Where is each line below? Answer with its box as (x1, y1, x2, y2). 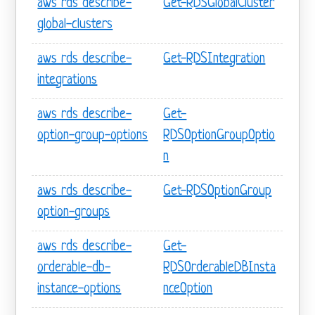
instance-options (37, 281, 122, 297)
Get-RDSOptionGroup (163, 184, 272, 199)
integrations (37, 72, 98, 88)
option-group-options (37, 128, 148, 143)
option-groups (37, 205, 110, 220)
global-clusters (37, 17, 113, 32)
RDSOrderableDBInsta (163, 260, 276, 276)
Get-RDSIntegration (163, 51, 266, 67)
